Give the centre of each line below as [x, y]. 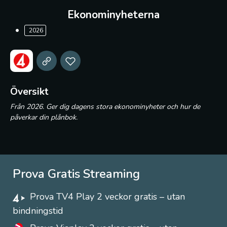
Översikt [29, 91]
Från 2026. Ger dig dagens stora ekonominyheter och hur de [105, 106]
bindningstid [38, 211]
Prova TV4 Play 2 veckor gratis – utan [107, 196]
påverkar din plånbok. [44, 117]
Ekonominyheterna [113, 14]
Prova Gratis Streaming [76, 174]
